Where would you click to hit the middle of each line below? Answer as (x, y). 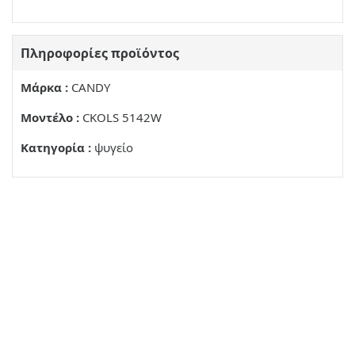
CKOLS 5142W (120, 118)
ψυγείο (112, 148)
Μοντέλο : (50, 118)
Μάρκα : (44, 88)
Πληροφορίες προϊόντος (100, 53)
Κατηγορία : (56, 148)
